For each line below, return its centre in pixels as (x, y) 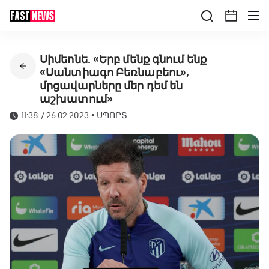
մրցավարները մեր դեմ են (111, 86)
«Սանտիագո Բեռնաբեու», (115, 73)
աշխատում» (76, 99)
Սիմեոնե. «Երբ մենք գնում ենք (123, 59)
